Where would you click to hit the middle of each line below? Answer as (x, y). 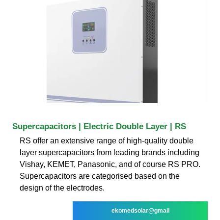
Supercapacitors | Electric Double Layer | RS (99, 126)
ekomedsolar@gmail (140, 210)
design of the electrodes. (62, 188)
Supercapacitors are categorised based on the (100, 176)
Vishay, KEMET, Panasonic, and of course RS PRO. (110, 164)
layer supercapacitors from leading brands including (110, 152)
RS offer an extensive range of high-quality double (107, 140)
